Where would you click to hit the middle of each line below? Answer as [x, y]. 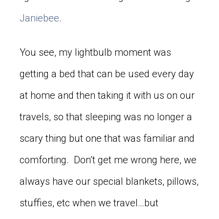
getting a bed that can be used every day [107, 74]
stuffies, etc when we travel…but [89, 203]
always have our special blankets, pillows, [109, 181]
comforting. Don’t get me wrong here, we [108, 160]
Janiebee [39, 18]
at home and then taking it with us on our [107, 95]
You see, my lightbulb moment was [95, 52]
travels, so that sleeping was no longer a [106, 117]
